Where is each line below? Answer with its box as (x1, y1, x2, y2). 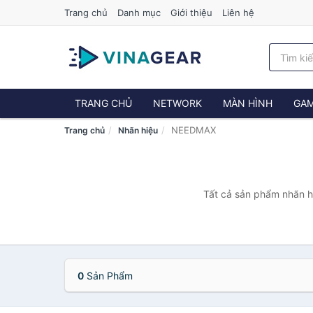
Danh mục (117, 7, 161, 18)
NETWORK (153, 97, 202, 109)
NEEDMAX (171, 124, 216, 136)
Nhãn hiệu (118, 125, 158, 136)
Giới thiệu (170, 7, 212, 18)
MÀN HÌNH (223, 97, 272, 109)
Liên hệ (222, 7, 254, 18)
